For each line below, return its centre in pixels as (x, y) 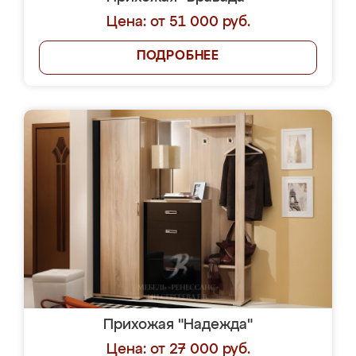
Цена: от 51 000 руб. (178, 22)
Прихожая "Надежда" (178, 325)
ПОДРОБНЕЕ (178, 56)
